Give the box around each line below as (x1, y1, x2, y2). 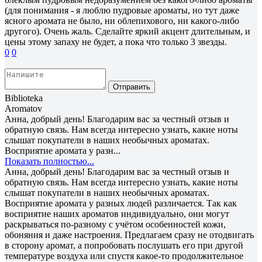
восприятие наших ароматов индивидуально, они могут (5, 208, 229, 219)
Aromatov (5, 103, 42, 113)
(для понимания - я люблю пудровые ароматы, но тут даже (5, 5, 239, 15)
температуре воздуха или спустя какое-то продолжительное (5, 250, 243, 261)
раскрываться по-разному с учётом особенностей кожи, (5, 219, 226, 229)
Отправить (113, 82, 150, 91)
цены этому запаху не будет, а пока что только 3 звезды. (5, 36, 227, 47)
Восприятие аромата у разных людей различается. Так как (5, 198, 237, 208)
